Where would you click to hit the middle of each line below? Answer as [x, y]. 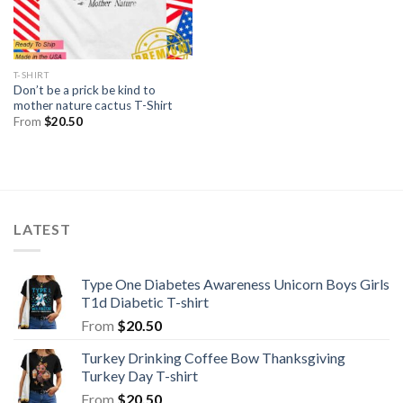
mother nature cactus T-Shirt [93, 105]
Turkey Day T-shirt [139, 376]
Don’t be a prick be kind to [84, 90]
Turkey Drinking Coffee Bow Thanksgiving [213, 358]
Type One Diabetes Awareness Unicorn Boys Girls [235, 284]
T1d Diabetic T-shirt [145, 302]
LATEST [42, 228]
